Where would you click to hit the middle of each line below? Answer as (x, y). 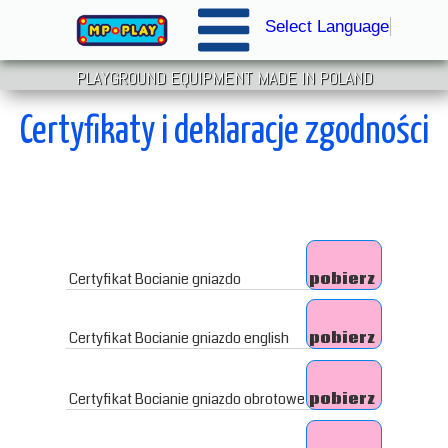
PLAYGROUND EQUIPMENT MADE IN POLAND (224, 77)
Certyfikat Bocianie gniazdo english (179, 338)
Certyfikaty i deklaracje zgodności (224, 132)
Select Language (327, 26)
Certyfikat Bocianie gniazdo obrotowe (187, 399)
